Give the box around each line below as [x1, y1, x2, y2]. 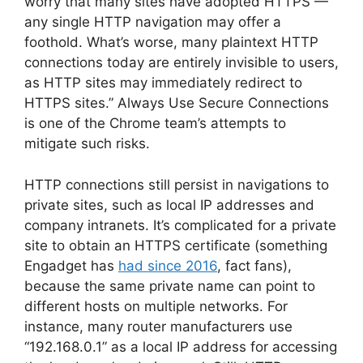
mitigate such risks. [24, 135, 150, 152]
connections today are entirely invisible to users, [24, 54, 339, 70]
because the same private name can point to [24, 277, 315, 294]
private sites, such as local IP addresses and [24, 196, 314, 213]
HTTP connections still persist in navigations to [24, 176, 329, 193]
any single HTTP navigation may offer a [24, 14, 281, 30]
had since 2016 [118, 257, 217, 274]
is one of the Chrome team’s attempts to [24, 115, 286, 131]
